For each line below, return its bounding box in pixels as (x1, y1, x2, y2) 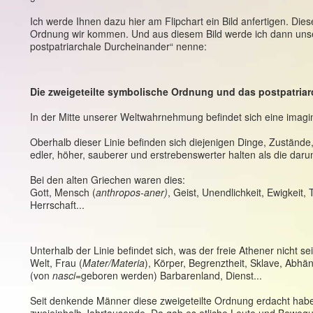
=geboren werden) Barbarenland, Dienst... (75, 268, 262, 282)
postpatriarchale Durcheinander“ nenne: (30, 39, 207, 53)
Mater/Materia (82, 256, 145, 270)
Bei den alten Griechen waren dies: (30, 173, 185, 187)
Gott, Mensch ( (30, 185, 96, 199)
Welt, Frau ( (30, 256, 82, 270)
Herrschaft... (30, 198, 85, 212)
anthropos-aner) (96, 185, 168, 199)
